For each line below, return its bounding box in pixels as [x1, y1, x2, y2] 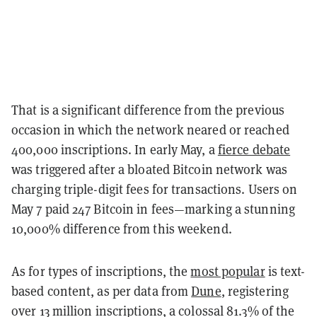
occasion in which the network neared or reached [11, 121, 289, 138]
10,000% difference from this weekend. [11, 220, 232, 237]
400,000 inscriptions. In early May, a [11, 141, 218, 158]
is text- [265, 263, 306, 279]
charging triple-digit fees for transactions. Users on [11, 180, 298, 197]
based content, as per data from [11, 282, 192, 299]
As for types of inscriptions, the [11, 263, 191, 279]
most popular [190, 263, 265, 279]
